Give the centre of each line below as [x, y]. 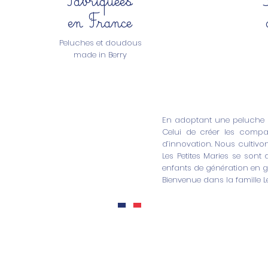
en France [100, 20]
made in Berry [100, 55]
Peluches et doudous [100, 43]
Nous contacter [149, 235]
